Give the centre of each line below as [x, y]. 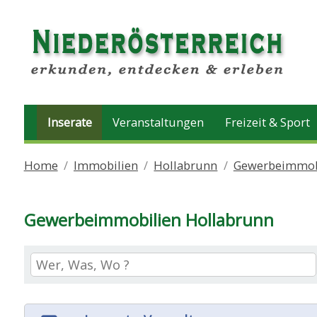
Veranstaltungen [158, 122]
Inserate [69, 122]
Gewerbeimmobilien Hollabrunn [149, 220]
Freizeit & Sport [267, 122]
